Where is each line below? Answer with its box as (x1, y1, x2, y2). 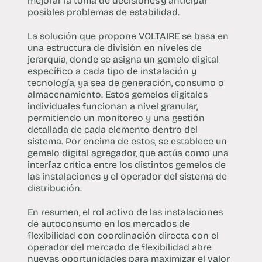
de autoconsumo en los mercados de (27, 218, 190, 230)
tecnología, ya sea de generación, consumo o (27, 77, 224, 89)
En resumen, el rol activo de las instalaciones (27, 206, 223, 218)
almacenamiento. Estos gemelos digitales (27, 89, 208, 101)
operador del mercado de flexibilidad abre (27, 242, 212, 253)
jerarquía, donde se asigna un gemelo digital (27, 54, 219, 65)
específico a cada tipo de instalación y (27, 65, 196, 77)
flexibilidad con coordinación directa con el (27, 230, 219, 242)
